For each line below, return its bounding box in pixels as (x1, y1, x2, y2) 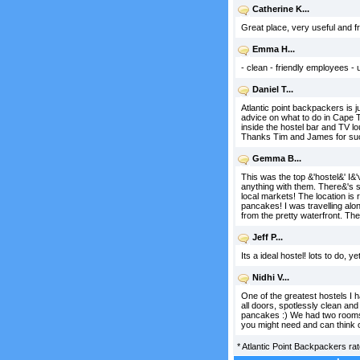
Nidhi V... (252, 272, 289, 282)
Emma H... (252, 44, 295, 54)
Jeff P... (252, 232, 283, 242)
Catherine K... (252, 4, 309, 14)
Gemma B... (252, 153, 301, 163)
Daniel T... (252, 84, 293, 94)
